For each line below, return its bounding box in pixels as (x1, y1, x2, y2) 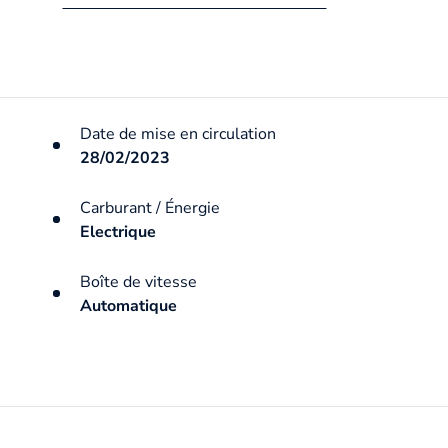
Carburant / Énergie (79, 196, 220, 219)
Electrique (79, 220, 156, 243)
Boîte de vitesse (79, 270, 197, 293)
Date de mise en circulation (79, 122, 276, 145)
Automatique (79, 294, 177, 317)
